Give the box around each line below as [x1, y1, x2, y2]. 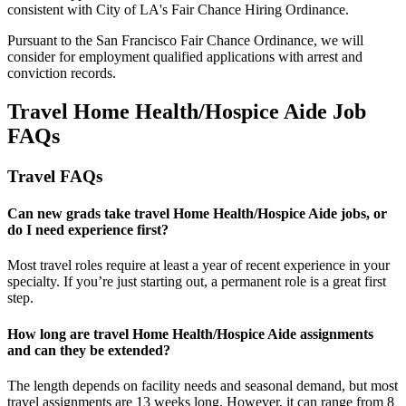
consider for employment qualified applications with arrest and [7, 48, 362, 64]
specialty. [7, 274, 63, 290]
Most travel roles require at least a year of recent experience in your [7, 257, 390, 274]
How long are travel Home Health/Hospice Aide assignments [7, 325, 373, 342]
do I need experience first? [7, 222, 169, 238]
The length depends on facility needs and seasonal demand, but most [7, 377, 398, 393]
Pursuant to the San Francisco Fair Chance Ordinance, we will [7, 32, 363, 48]
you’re [76, 274, 113, 290]
